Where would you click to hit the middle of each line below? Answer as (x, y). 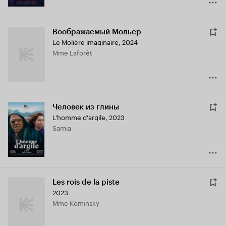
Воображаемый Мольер (97, 32)
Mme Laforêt (75, 52)
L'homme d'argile (79, 117)
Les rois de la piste (86, 182)
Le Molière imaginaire (86, 42)
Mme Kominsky (79, 203)
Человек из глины (86, 107)
